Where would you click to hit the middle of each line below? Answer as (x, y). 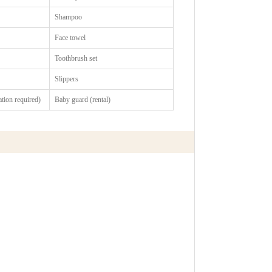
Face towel (70, 37)
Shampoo (69, 17)
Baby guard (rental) (83, 99)
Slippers (67, 79)
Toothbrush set (76, 58)
